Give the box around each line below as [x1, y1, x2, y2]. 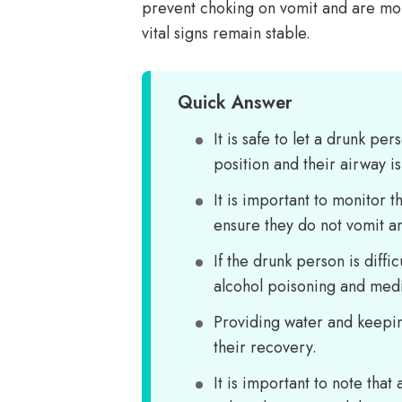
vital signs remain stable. [142, 22, 310, 45]
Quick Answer [178, 90, 293, 116]
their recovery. [214, 336, 317, 359]
